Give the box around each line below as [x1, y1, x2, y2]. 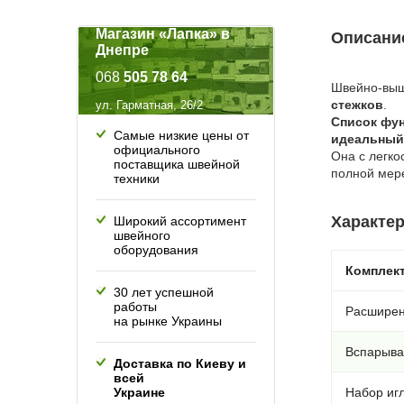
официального [114, 142, 200, 157]
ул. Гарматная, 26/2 [96, 98, 203, 112]
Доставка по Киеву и [114, 356, 246, 371]
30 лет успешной [114, 285, 214, 299]
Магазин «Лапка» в [96, 26, 230, 41]
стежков [331, 97, 383, 112]
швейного [114, 228, 170, 243]
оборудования [114, 243, 198, 257]
